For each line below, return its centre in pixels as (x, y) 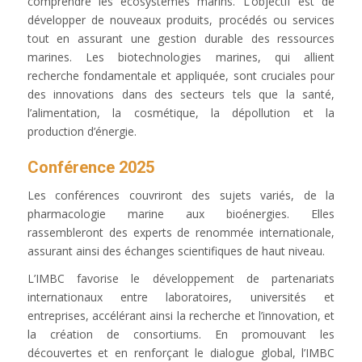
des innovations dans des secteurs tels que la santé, (181, 94)
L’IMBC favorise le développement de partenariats (181, 279)
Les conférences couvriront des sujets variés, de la (181, 195)
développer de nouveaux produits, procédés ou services (181, 19)
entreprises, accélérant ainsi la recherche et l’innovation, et (181, 316)
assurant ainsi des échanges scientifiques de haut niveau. (176, 250)
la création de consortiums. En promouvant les (181, 335)
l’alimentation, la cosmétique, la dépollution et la (181, 112)
